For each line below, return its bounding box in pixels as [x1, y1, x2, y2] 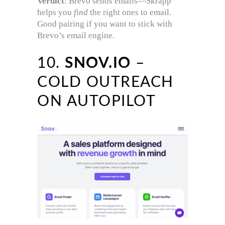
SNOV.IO [65, 55, 131, 71]
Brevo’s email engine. [37, 30, 115, 40]
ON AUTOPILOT [37, 93, 156, 109]
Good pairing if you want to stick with [37, 19, 172, 29]
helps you [37, 7, 74, 17]
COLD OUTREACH [37, 74, 174, 90]
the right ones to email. [88, 7, 171, 17]
